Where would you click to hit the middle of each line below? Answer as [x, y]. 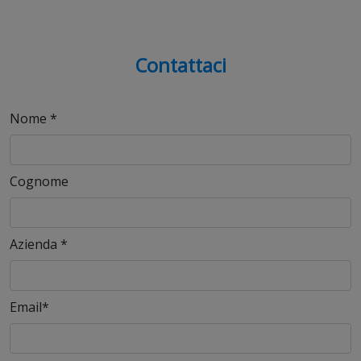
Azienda [35, 244]
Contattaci [180, 65]
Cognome [39, 181]
